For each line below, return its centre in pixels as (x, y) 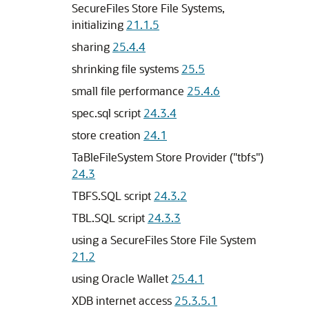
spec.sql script (108, 113)
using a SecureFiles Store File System (164, 240)
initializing (99, 24)
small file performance (129, 91)
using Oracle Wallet (121, 278)
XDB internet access (123, 300)
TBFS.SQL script (113, 196)
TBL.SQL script (110, 218)
